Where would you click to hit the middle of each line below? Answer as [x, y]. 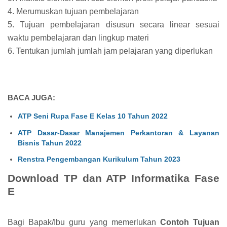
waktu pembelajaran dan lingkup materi [78, 37]
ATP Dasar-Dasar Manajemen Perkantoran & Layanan [119, 133]
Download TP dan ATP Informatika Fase [113, 178]
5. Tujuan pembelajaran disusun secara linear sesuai [113, 24]
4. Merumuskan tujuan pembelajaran [73, 11]
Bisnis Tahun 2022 [50, 143]
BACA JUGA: [31, 97]
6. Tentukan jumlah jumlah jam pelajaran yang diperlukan [110, 51]
